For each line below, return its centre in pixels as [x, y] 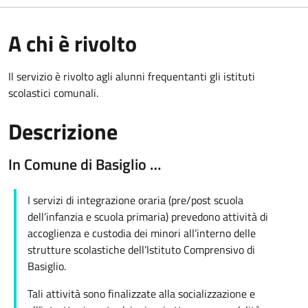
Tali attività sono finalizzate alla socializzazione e [141, 294]
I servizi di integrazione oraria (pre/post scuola [135, 200]
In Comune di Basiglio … [85, 164]
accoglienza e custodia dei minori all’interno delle [142, 233]
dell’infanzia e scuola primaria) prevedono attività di [148, 217]
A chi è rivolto [73, 44]
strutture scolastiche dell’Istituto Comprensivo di [141, 250]
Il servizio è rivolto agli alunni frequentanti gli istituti [132, 77]
